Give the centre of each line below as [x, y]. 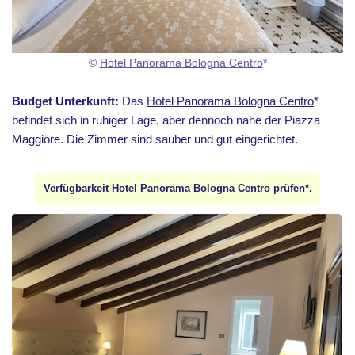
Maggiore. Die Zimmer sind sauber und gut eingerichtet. [155, 139]
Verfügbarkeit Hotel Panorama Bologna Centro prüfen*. [177, 189]
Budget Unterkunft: [65, 101]
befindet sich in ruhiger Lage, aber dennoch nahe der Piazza [166, 120]
